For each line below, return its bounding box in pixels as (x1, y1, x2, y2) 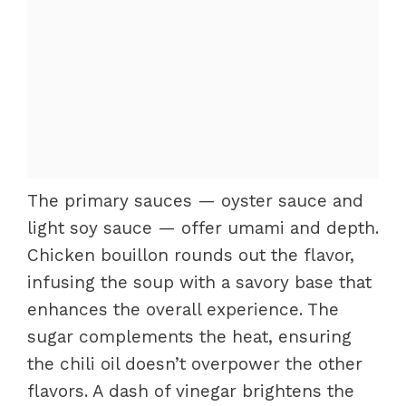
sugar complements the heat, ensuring (27, 326, 352, 347)
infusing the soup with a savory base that (27, 272, 372, 293)
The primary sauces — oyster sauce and (27, 190, 363, 211)
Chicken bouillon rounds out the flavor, (27, 245, 354, 266)
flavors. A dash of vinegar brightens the (27, 381, 354, 401)
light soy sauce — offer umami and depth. (27, 217, 379, 238)
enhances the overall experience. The (27, 299, 339, 320)
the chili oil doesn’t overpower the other (27, 353, 362, 374)
